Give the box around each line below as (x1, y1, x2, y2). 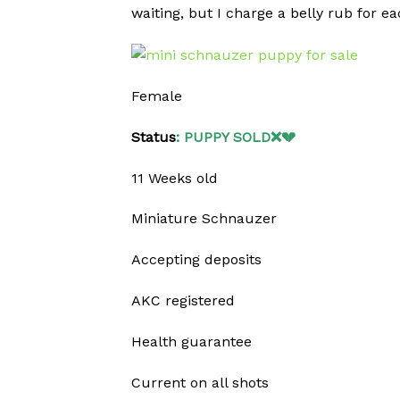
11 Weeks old (131, 169, 218, 187)
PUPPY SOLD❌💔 (179, 128, 296, 146)
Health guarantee (131, 332, 252, 350)
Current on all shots (131, 373, 269, 391)
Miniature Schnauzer (131, 210, 277, 228)
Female (131, 87, 182, 105)
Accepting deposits (131, 251, 262, 269)
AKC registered (131, 292, 235, 310)
